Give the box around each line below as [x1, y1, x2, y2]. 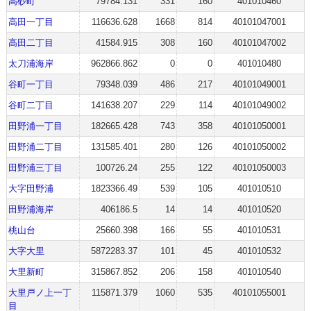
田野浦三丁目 [8, 162, 62, 173]
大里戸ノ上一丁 [8, 287, 72, 298]
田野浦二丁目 [8, 142, 62, 152]
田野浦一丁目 [8, 121, 62, 131]
